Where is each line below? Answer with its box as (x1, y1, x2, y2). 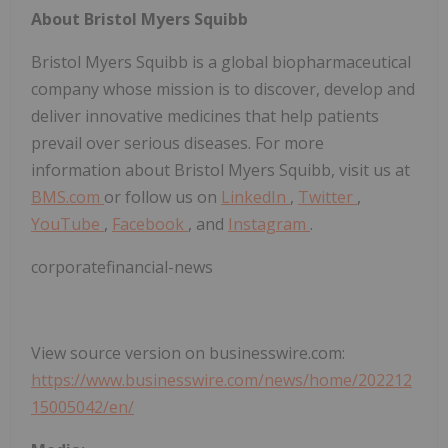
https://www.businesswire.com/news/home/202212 (31, 369, 412, 392)
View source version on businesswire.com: (31, 342, 345, 365)
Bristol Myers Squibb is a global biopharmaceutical (31, 51, 411, 74)
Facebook (112, 213, 188, 236)
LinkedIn (221, 186, 290, 209)
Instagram (228, 213, 310, 236)
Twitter (298, 186, 357, 209)
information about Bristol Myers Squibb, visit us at (31, 159, 410, 182)
